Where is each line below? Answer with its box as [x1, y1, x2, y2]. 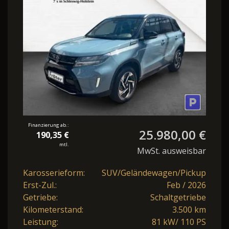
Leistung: [23, 216, 58, 227]
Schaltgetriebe [150, 191, 206, 203]
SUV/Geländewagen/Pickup [102, 167, 206, 178]
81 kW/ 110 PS [152, 216, 206, 227]
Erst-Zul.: [23, 179, 57, 191]
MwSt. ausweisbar [137, 145, 206, 156]
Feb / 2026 [167, 179, 206, 191]
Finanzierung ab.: [28, 121, 69, 128]
